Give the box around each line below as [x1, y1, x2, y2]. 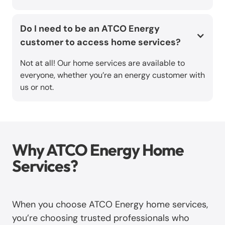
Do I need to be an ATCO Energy [20, 22, 160, 35]
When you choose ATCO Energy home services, [12, 198, 208, 210]
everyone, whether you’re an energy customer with [20, 69, 205, 80]
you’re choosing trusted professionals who [12, 211, 189, 224]
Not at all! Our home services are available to [20, 57, 185, 68]
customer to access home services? [20, 36, 181, 48]
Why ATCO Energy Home [12, 139, 184, 160]
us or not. [20, 81, 54, 92]
